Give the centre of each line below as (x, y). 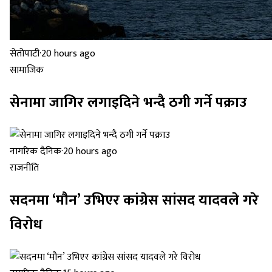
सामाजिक (27, 70)
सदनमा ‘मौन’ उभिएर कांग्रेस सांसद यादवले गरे (134, 201)
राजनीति (24, 168)
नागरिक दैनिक (36, 152)
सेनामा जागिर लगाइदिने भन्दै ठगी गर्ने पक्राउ (128, 103)
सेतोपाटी (25, 54)
